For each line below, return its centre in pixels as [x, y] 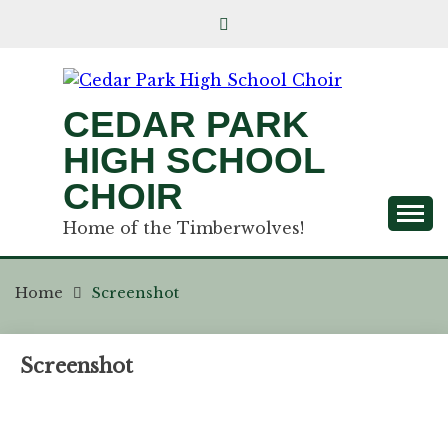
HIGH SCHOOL [194, 160]
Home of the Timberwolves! [183, 228]
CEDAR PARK [186, 124]
